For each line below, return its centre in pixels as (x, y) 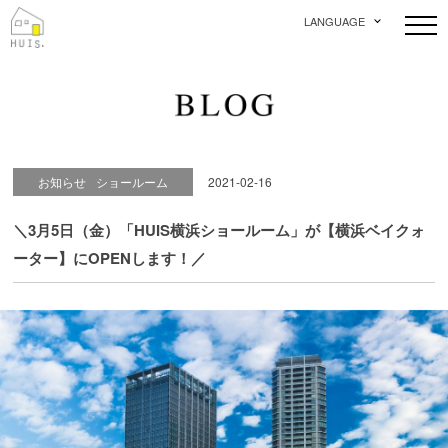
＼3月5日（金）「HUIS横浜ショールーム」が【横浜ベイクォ (219, 229)
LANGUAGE (334, 20)
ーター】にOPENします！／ (110, 257)
